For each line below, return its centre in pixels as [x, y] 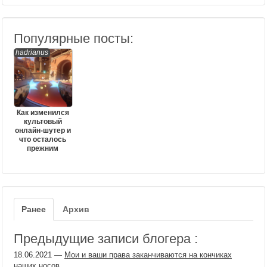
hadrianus [32, 52]
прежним [43, 148]
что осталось [43, 139]
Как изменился [43, 113]
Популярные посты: [74, 38]
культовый [43, 122]
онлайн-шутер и [43, 131]
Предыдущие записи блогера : [106, 239]
